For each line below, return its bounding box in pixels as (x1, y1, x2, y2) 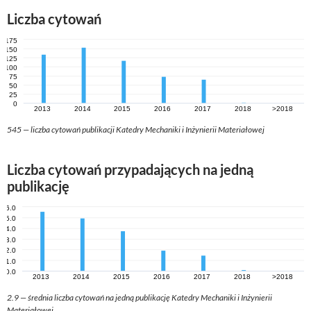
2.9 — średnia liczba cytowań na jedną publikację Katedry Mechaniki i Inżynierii (7, 292, 272, 303)
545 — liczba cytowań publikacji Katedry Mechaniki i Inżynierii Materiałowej (7, 124, 264, 135)
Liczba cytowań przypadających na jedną (7, 161, 253, 178)
